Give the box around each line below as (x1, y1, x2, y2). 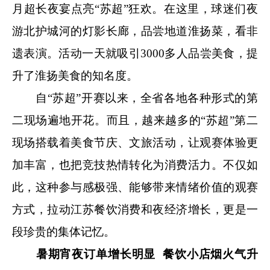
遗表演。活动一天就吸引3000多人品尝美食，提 (12, 46, 258, 60)
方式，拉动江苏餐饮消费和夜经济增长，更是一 (12, 202, 258, 216)
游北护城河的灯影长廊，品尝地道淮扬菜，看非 (12, 24, 258, 37)
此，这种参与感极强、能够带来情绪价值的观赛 (12, 180, 258, 193)
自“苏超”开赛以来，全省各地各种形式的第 (12, 91, 258, 104)
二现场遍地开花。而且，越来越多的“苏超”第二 (12, 113, 258, 127)
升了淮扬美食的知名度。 (12, 69, 138, 82)
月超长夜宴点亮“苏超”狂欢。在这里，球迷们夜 (12, 2, 258, 15)
